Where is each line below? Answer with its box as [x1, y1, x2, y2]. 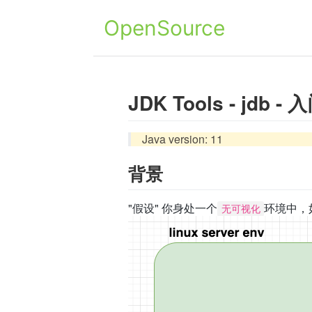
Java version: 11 [142, 131, 224, 148]
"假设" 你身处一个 [128, 199, 218, 216]
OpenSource [104, 15, 226, 40]
